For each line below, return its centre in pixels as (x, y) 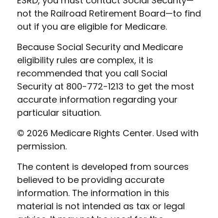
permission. (42, 146)
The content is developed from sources (103, 167)
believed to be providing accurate (91, 180)
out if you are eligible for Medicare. (92, 27)
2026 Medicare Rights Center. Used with (113, 133)
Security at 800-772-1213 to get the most (106, 86)
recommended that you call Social (92, 73)
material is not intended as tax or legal (101, 206)
